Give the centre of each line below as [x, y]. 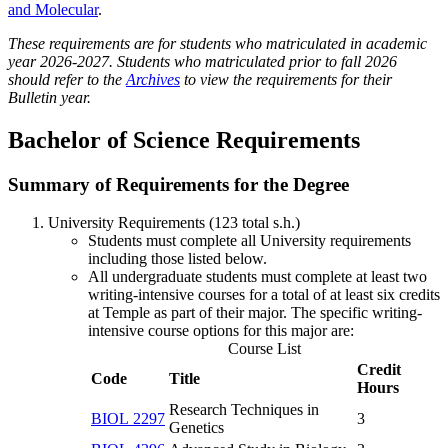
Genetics [196, 428]
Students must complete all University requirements [249, 241]
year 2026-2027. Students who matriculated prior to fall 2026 [202, 61]
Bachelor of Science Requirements [184, 139]
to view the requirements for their [286, 79]
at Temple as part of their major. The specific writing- [255, 313]
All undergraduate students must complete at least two [257, 277]
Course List [264, 349]
